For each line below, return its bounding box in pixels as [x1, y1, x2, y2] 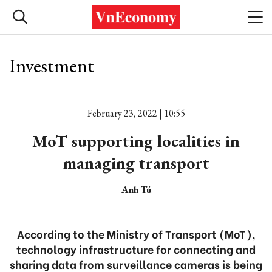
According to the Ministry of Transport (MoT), [16, 225, 256, 242]
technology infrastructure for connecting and [16, 240, 256, 257]
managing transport [63, 152, 209, 174]
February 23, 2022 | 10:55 [87, 107, 185, 120]
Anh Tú [121, 183, 151, 196]
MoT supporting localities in [32, 130, 240, 152]
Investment [9, 53, 94, 78]
